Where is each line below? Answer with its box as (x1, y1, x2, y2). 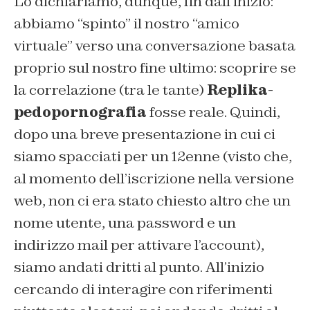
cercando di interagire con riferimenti (14, 280, 273, 299)
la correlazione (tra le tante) (14, 81, 207, 100)
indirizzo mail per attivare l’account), (14, 236, 264, 255)
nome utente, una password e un (14, 214, 236, 232)
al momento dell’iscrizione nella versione (14, 170, 294, 188)
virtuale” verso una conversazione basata (14, 37, 295, 55)
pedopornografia (14, 103, 147, 122)
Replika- (207, 81, 273, 100)
